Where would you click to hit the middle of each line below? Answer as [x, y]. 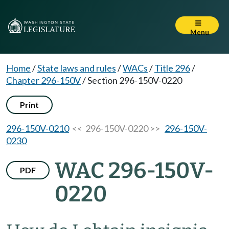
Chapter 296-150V [43, 80]
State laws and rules [77, 68]
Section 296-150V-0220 [135, 80]
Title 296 [172, 68]
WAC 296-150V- [134, 170]
